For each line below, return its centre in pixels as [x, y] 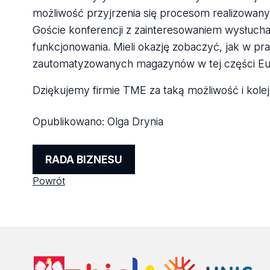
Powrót [49, 181]
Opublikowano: [70, 122]
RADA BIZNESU [83, 160]
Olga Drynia [135, 122]
